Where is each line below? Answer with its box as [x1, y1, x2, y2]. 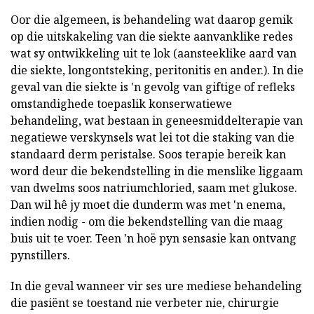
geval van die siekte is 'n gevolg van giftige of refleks [11, 78, 295, 95]
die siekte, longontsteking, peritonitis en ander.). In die [11, 62, 303, 78]
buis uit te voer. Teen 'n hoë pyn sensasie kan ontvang [11, 230, 296, 246]
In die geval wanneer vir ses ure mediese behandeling [11, 278, 302, 294]
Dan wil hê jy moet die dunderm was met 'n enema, [11, 196, 285, 212]
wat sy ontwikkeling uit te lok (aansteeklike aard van [11, 45, 296, 61]
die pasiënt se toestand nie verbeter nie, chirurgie [11, 294, 279, 310]
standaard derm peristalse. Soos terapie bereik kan [11, 146, 286, 162]
